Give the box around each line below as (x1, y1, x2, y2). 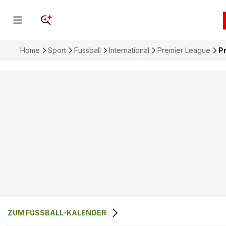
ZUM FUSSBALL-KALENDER (8, 208, 106, 217)
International (109, 46, 149, 54)
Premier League (157, 46, 210, 54)
